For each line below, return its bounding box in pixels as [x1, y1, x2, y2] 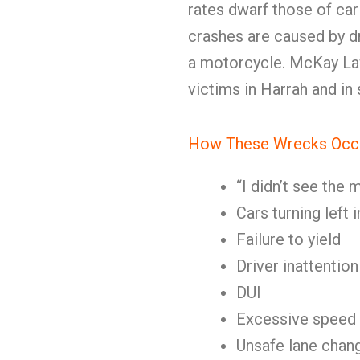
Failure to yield [236, 230, 341, 249]
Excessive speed [236, 309, 356, 329]
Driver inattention [236, 256, 358, 276]
